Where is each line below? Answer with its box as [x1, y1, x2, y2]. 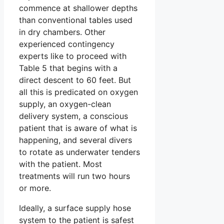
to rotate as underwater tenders [19, 146, 140, 157]
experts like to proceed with [19, 50, 126, 61]
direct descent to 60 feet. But [19, 74, 131, 85]
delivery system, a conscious [19, 110, 128, 121]
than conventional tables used [19, 14, 132, 25]
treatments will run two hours [19, 170, 130, 181]
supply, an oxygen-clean [19, 98, 111, 109]
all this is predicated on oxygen [19, 86, 138, 97]
